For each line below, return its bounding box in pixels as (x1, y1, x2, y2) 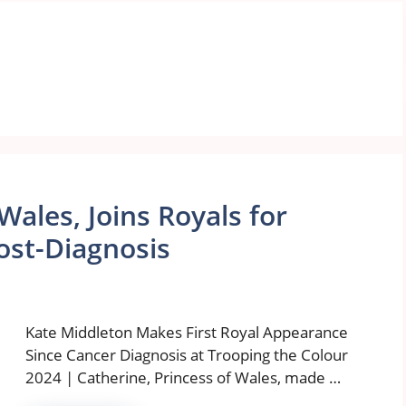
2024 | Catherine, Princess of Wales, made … (25, 367, 341, 389)
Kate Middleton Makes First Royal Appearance (25, 322, 348, 343)
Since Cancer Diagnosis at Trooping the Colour (25, 344, 348, 366)
